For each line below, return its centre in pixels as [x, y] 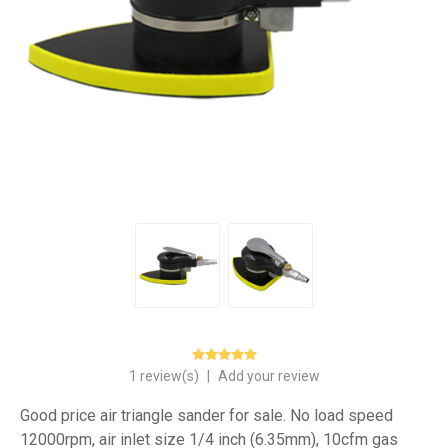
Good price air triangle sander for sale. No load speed [206, 415]
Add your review [268, 375]
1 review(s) [165, 375]
